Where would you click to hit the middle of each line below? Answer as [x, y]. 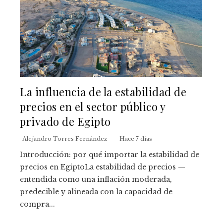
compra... [37, 204]
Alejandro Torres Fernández [65, 139]
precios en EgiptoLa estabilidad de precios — [103, 167]
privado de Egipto [65, 121]
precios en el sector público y [92, 107]
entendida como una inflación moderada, [96, 180]
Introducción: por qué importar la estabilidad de [110, 155]
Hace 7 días [136, 139]
